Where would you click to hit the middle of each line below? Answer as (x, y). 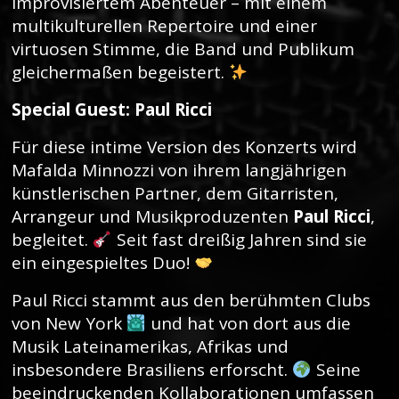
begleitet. (52, 240)
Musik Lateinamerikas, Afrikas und (150, 346)
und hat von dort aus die (248, 323)
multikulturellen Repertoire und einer (164, 26)
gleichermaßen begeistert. (120, 72)
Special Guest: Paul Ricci (112, 110)
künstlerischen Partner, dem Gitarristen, (175, 193)
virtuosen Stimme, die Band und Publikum (183, 49)
